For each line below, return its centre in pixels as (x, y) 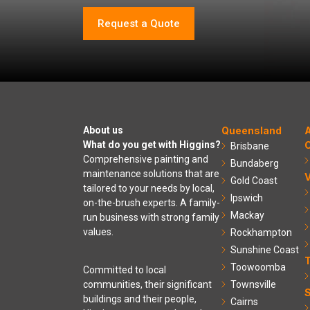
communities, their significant (147, 284)
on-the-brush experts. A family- (152, 202)
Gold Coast (254, 180)
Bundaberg (255, 163)
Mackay (247, 215)
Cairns (244, 301)
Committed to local (125, 270)
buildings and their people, (140, 299)
